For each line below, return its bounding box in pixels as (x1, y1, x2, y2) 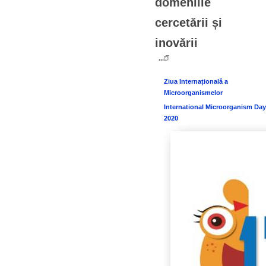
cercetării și (155, 16, 222, 29)
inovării (155, 36, 198, 49)
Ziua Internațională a (164, 78, 228, 85)
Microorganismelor (164, 89, 223, 96)
